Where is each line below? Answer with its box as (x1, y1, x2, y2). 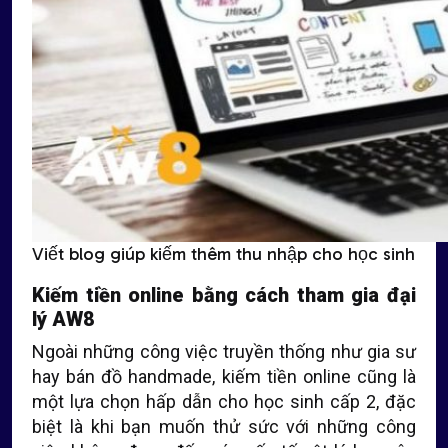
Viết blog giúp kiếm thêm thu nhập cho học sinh (32, 243, 415, 265)
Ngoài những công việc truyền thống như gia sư (32, 341, 416, 362)
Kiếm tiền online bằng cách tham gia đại (32, 283, 416, 307)
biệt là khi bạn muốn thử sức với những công (32, 416, 416, 437)
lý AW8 (32, 307, 95, 331)
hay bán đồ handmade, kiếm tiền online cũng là (32, 366, 416, 387)
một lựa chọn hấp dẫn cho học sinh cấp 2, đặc (32, 391, 416, 412)
